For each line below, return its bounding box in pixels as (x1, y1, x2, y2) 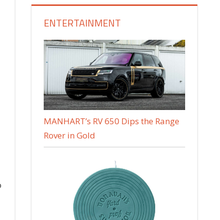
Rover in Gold (44, 130, 96, 141)
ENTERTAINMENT (44, 15, 121, 30)
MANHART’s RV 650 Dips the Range (44, 115, 180, 127)
